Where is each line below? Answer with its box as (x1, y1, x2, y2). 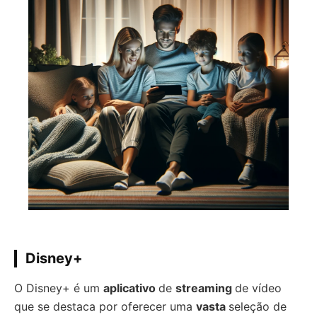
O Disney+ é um (14, 281, 103, 295)
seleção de (229, 299, 287, 313)
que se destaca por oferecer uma (14, 299, 196, 313)
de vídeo (235, 281, 282, 295)
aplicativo (103, 281, 158, 295)
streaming (175, 281, 235, 295)
